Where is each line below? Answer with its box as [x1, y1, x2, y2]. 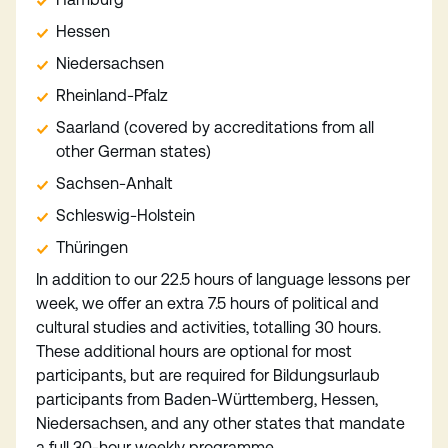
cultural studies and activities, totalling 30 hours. [36, 318, 381, 337]
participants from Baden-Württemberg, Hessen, [36, 390, 378, 409]
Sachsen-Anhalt [56, 174, 173, 193]
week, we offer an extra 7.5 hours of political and [36, 294, 379, 313]
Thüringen [56, 238, 132, 257]
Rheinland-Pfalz [56, 86, 168, 105]
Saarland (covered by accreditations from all [56, 118, 374, 137]
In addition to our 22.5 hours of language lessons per [36, 270, 410, 289]
